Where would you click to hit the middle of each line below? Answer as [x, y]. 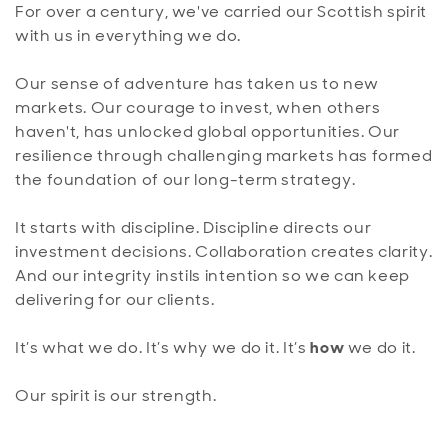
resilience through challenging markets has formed [224, 155]
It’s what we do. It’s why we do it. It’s [163, 347]
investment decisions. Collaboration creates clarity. [224, 251]
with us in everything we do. [130, 35]
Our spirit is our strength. [116, 395]
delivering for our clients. [115, 299]
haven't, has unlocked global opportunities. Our [208, 131]
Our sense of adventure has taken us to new [197, 83]
